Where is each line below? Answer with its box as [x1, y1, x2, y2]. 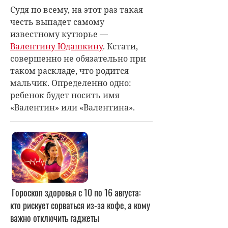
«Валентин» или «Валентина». [10, 102, 135, 113]
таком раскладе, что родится [10, 65, 129, 76]
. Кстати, [103, 41, 138, 52]
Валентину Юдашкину [10, 41, 103, 52]
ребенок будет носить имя [10, 90, 120, 101]
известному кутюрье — [10, 28, 108, 40]
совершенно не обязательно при [10, 53, 146, 64]
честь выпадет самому [10, 16, 104, 27]
